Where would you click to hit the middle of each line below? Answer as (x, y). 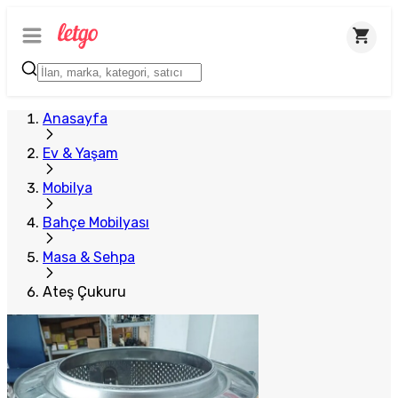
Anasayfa (75, 119)
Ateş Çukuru (84, 292)
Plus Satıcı (53, 22)
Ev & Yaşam (80, 153)
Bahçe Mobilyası (96, 223)
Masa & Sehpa (89, 257)
